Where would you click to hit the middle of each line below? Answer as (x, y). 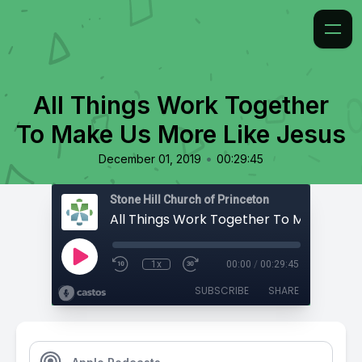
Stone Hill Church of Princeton (189, 200)
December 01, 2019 (150, 159)
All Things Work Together (181, 105)
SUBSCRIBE (222, 290)
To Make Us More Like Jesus (181, 134)
